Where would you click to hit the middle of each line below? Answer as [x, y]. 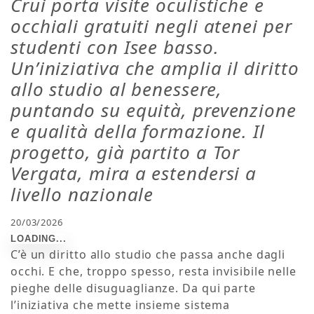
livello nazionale [85, 194]
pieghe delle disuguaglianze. [97, 288]
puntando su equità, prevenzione [153, 110]
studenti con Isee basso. [115, 47]
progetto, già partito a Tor [125, 152]
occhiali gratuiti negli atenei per [151, 26]
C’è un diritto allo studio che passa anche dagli [148, 255]
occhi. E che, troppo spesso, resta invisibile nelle [153, 272]
